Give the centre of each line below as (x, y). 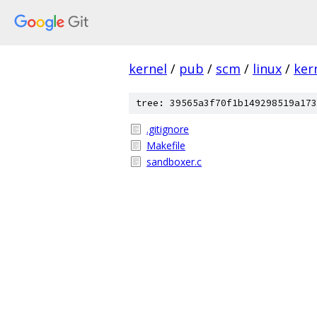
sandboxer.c (174, 162)
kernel (148, 69)
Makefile (166, 145)
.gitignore (168, 129)
